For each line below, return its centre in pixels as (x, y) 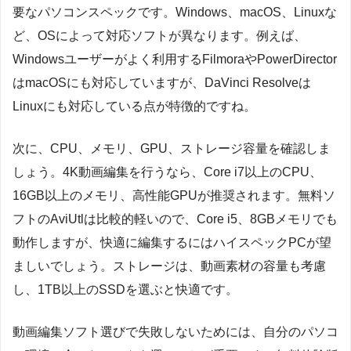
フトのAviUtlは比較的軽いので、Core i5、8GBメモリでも (175, 219)
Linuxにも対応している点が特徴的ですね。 (134, 106)
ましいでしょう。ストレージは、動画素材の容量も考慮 (169, 266)
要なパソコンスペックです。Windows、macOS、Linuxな (175, 12)
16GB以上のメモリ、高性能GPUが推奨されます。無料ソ (174, 195)
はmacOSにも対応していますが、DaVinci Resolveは (162, 82)
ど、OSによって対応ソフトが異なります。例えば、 (159, 35)
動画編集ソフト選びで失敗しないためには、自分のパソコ (175, 331)
